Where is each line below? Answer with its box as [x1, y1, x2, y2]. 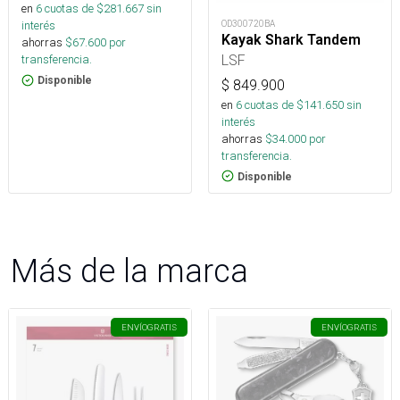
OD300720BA [221, 17, 275, 29]
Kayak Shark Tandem [221, 30, 361, 48]
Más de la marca [11, 250, 248, 290]
